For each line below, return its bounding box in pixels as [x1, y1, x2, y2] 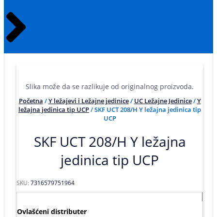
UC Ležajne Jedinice [134, 96, 192, 106]
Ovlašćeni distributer [17, 206, 87, 216]
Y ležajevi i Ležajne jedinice [48, 96, 129, 106]
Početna [18, 96, 43, 106]
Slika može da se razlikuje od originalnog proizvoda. [26, 81, 194, 91]
